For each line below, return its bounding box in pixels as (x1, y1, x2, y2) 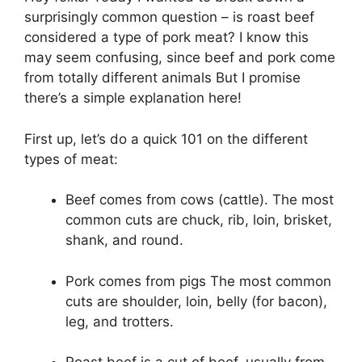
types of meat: (24, 150, 118, 167)
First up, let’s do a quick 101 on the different (24, 130, 308, 147)
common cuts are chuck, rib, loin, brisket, (65, 212, 332, 229)
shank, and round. (65, 232, 183, 249)
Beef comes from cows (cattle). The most (65, 192, 334, 208)
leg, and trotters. (65, 313, 174, 330)
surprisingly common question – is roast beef (24, 9, 314, 26)
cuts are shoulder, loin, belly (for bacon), (65, 293, 327, 309)
